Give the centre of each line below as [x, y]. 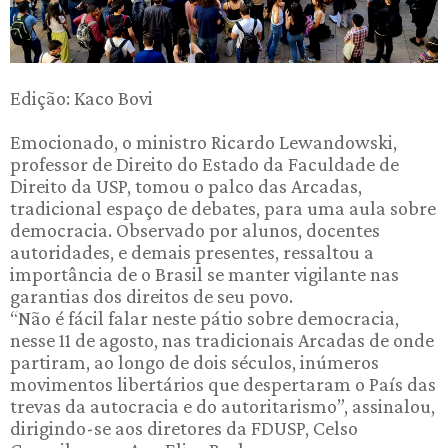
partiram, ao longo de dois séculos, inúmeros [194, 362]
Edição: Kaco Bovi [81, 98]
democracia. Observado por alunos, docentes [195, 230]
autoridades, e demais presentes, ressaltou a [192, 252]
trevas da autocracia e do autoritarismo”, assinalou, [222, 406]
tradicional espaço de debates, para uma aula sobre [223, 208]
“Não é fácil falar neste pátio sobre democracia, [204, 318]
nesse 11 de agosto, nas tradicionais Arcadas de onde [222, 340]
